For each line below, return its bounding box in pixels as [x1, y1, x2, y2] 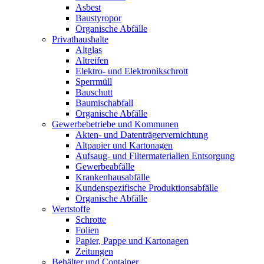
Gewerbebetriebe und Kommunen [52, 119, 179, 129]
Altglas [75, 45, 102, 55]
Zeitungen [75, 246, 113, 256]
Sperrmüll [75, 77, 112, 87]
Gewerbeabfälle [75, 161, 134, 171]
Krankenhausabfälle [75, 172, 150, 182]
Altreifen [75, 55, 108, 65]
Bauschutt [75, 87, 113, 97]
